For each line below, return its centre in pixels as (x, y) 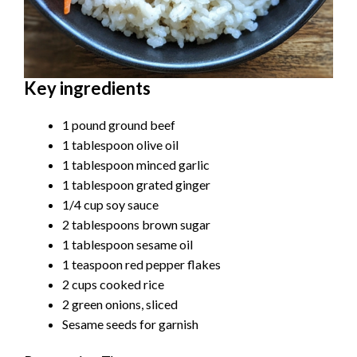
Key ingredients (87, 88)
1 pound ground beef (119, 125)
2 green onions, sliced (120, 304)
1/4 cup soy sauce (110, 205)
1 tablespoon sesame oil (127, 245)
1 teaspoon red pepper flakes (141, 265)
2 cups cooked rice (113, 284)
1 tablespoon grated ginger (136, 185)
